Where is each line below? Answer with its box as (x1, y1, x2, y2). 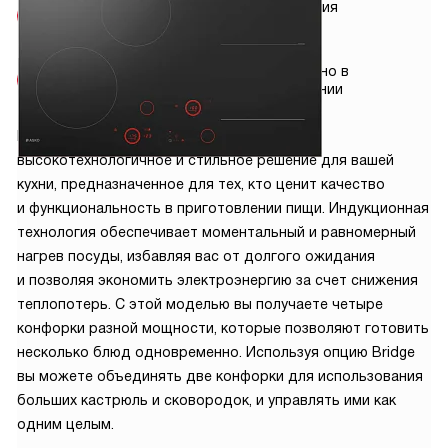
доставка (57, 16, 128, 33)
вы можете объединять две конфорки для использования (17, 368, 423, 385)
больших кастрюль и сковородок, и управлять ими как (17, 392, 396, 409)
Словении (276, 81, 343, 98)
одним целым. (17, 416, 114, 433)
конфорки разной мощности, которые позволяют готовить (17, 320, 429, 337)
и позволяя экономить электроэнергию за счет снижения (17, 272, 418, 289)
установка (57, 80, 134, 97)
